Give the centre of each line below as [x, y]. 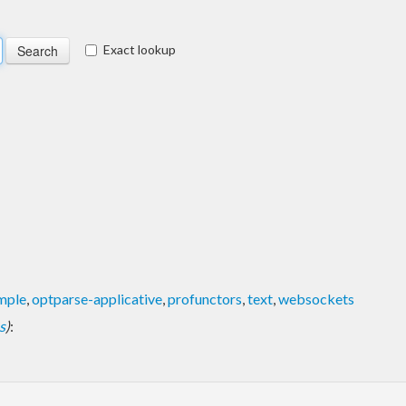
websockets [316, 298]
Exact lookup [140, 49]
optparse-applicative [97, 298]
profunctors [205, 298]
